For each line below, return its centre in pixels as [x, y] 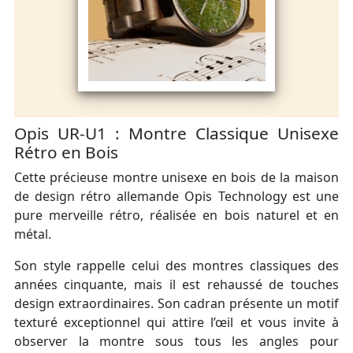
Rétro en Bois [66, 152]
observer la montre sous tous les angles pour [176, 342]
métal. [32, 234]
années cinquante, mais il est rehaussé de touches [176, 285]
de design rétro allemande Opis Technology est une [176, 197]
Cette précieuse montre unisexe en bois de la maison [176, 178]
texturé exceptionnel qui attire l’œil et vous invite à [176, 323]
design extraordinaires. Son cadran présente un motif [176, 304]
